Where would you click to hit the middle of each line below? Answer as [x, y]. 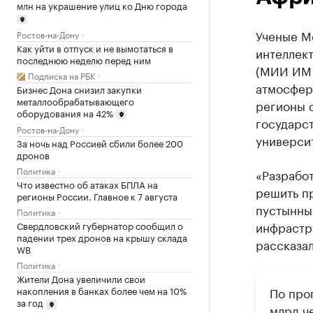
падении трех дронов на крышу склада [102, 237]
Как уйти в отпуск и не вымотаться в [95, 47]
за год [30, 302]
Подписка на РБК [61, 75]
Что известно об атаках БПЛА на [87, 184]
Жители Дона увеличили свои [81, 278]
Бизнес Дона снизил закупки [79, 88]
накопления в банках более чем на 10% [102, 290]
